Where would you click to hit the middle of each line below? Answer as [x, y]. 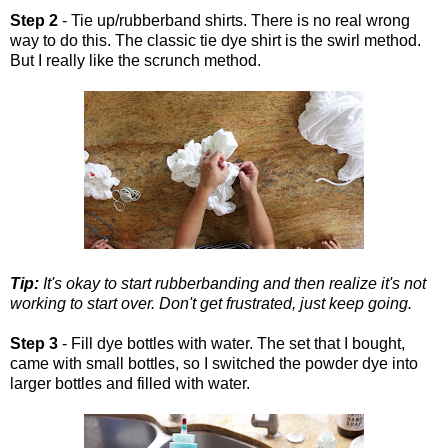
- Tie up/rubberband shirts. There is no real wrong [234, 20]
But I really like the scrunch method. [135, 60]
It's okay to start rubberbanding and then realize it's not [232, 283]
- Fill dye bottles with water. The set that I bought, [231, 343]
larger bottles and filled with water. [130, 383]
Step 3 [34, 343]
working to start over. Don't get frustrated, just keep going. [211, 303]
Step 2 [34, 20]
